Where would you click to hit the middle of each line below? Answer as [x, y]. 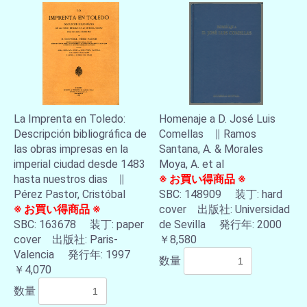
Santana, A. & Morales [211, 149]
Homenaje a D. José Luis [217, 119]
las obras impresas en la [71, 149]
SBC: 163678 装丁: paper [79, 224]
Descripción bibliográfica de [80, 134]
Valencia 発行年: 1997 [72, 255]
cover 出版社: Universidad [224, 209]
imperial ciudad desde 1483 [79, 164]
